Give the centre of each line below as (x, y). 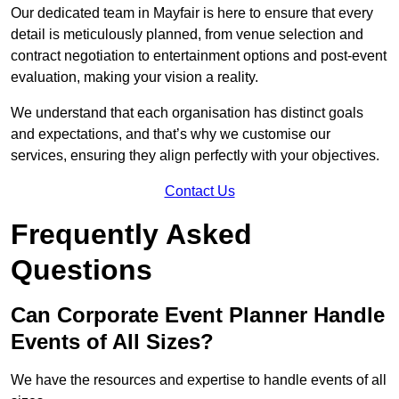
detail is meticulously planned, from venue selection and (187, 35)
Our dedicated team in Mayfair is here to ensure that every (192, 13)
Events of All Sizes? (112, 342)
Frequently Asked (131, 235)
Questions (81, 270)
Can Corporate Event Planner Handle (198, 315)
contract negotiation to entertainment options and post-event (199, 56)
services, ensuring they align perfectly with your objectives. (195, 156)
